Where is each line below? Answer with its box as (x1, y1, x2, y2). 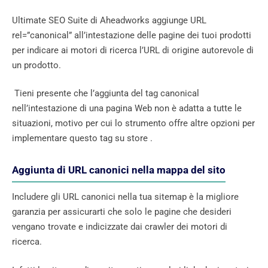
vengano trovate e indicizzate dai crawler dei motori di (12, 221, 227, 233)
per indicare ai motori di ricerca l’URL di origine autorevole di (12, 44, 254, 56)
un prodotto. (12, 59, 61, 71)
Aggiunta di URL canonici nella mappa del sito (12, 164, 226, 176)
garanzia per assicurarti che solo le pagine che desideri (12, 206, 232, 218)
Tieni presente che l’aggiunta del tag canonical (12, 88, 199, 99)
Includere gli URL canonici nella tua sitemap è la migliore (12, 191, 239, 203)
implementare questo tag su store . (12, 133, 153, 144)
